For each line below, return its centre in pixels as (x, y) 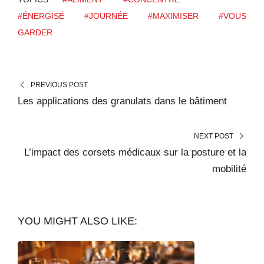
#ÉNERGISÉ (41, 16)
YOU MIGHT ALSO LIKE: (77, 221)
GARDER (35, 32)
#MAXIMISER (173, 16)
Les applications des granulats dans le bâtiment (122, 101)
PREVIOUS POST (59, 85)
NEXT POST (214, 136)
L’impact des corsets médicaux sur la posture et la (135, 152)
